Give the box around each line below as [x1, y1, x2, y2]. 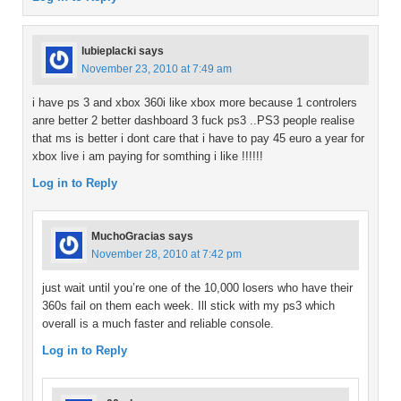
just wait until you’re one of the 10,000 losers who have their [42, 281, 353, 295]
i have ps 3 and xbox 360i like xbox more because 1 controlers [32, 96, 357, 110]
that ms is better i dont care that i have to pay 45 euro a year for [32, 132, 364, 146]
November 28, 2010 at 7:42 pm [91, 248, 242, 261]
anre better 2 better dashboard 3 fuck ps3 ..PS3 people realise [32, 114, 354, 128]
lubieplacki [81, 45, 136, 58]
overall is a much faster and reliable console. [42, 317, 274, 331]
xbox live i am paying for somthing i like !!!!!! [32, 149, 263, 164]
